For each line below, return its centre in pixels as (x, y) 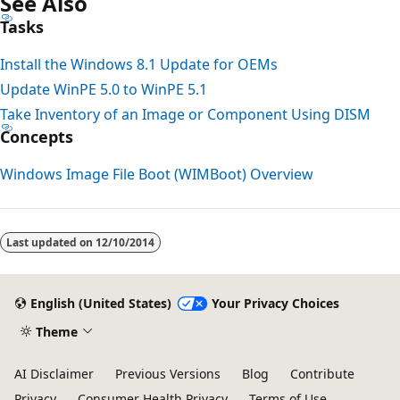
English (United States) (100, 304)
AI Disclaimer (54, 374)
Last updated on (51, 242)
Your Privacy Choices (275, 304)
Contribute (322, 374)
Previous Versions (168, 374)
